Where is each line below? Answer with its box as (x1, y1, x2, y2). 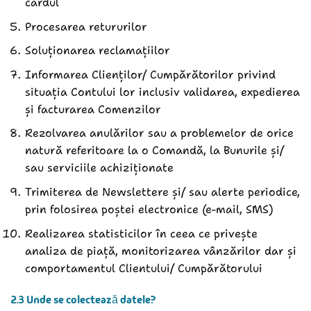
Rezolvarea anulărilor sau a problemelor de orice (24, 126, 294, 141)
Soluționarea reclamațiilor (24, 43, 170, 58)
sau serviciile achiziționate (24, 160, 174, 176)
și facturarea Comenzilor (24, 101, 161, 117)
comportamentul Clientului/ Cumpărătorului (24, 260, 266, 276)
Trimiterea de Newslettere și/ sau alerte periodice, (24, 184, 300, 199)
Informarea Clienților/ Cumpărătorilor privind (24, 67, 276, 82)
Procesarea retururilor (24, 19, 147, 34)
